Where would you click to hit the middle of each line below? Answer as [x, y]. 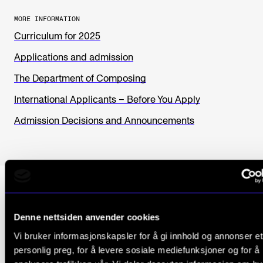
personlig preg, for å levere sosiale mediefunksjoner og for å [136, 249]
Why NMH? [64, 225]
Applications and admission [74, 58]
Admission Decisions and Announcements [104, 121]
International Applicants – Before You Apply [107, 100]
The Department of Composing [80, 79]
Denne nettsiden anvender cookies [87, 217]
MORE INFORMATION [47, 19]
